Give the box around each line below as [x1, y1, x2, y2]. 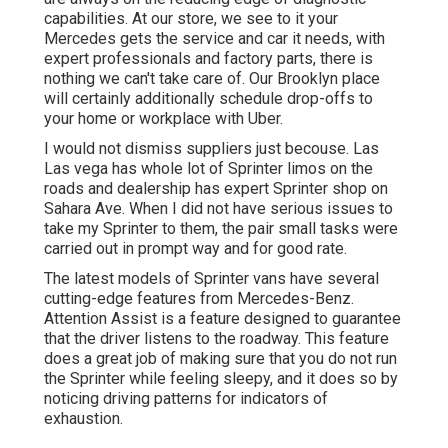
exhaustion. [44, 408, 123, 428]
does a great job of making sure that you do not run [44, 348, 397, 368]
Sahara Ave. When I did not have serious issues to [44, 198, 393, 218]
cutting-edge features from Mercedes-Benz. [44, 288, 354, 308]
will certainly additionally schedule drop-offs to [44, 88, 373, 108]
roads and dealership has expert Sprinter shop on [44, 178, 388, 198]
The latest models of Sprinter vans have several [44, 268, 379, 288]
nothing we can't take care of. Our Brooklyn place [44, 68, 380, 88]
